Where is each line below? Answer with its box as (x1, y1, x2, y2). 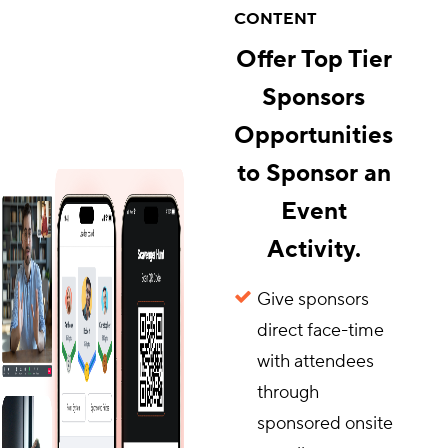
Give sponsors (257, 288, 369, 311)
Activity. (266, 234, 361, 265)
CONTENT (234, 9, 317, 29)
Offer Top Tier (235, 44, 392, 75)
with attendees (257, 350, 374, 373)
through (257, 381, 319, 404)
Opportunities (234, 120, 393, 151)
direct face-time (257, 319, 384, 342)
